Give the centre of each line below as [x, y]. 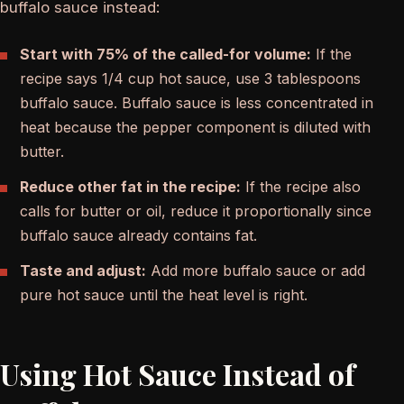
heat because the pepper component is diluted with [195, 127]
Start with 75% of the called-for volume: [165, 54]
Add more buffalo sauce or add [256, 270]
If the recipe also [301, 186]
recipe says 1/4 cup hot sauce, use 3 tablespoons [190, 78]
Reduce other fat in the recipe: [130, 186]
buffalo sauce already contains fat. [138, 235]
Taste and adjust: [83, 270]
